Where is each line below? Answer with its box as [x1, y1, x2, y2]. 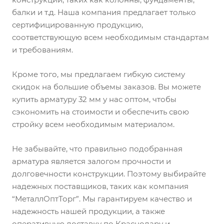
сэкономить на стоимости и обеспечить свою [12, 107, 189, 117]
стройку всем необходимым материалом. [12, 119, 174, 129]
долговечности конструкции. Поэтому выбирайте [12, 169, 206, 179]
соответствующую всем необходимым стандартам [12, 32, 209, 42]
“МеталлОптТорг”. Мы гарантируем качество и [12, 194, 192, 204]
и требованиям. [12, 45, 73, 55]
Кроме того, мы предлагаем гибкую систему [12, 69, 185, 79]
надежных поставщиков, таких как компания [12, 181, 188, 191]
